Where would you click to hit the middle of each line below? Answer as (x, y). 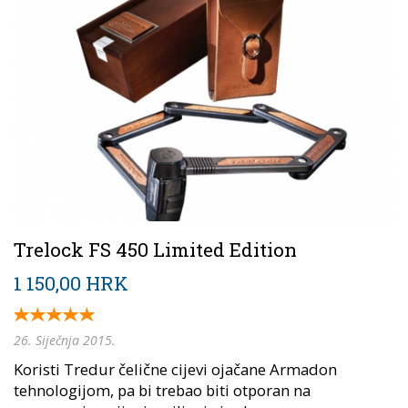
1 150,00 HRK (71, 283)
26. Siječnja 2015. (65, 340)
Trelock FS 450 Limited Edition (155, 249)
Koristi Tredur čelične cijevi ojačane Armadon (175, 369)
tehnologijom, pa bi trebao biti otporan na (162, 390)
